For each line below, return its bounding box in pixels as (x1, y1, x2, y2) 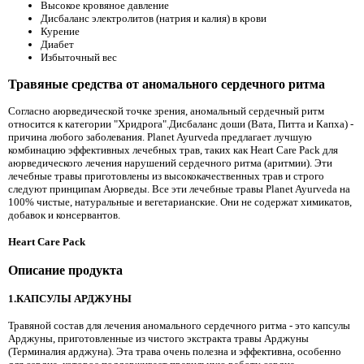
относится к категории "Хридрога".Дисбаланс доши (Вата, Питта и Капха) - (8, 117, 353, 130)
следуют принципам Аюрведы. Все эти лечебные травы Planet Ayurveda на (8, 182, 350, 195)
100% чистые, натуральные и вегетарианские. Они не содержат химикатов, (8, 195, 352, 208)
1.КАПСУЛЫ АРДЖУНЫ (8, 292, 132, 305)
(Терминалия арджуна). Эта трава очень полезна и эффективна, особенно (8, 345, 341, 358)
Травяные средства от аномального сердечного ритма (8, 76, 325, 91)
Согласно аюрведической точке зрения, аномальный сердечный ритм (8, 104, 324, 117)
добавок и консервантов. (8, 208, 120, 221)
